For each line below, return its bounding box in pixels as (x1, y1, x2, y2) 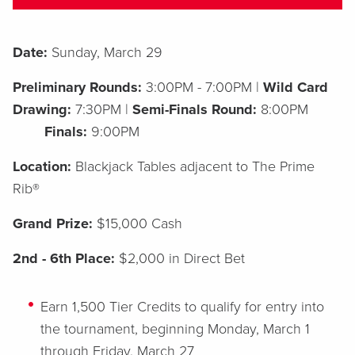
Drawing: (13, 101, 75, 118)
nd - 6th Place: (21, 250, 115, 267)
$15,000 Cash (97, 215, 182, 232)
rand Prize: (23, 215, 93, 232)
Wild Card (263, 78, 328, 96)
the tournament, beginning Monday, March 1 (40, 320, 310, 338)
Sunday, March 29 (52, 44, 162, 61)
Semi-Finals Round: (132, 101, 261, 118)
